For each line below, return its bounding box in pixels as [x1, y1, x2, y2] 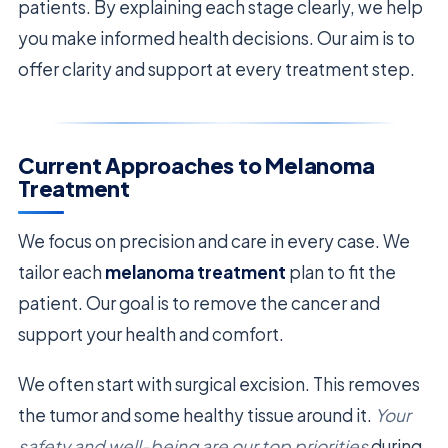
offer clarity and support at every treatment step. [18, 57, 415, 80]
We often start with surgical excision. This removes [18, 372, 420, 395]
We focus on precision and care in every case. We [18, 229, 410, 252]
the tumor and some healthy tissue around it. [18, 403, 375, 426]
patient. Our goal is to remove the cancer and [18, 291, 380, 314]
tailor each [18, 260, 105, 283]
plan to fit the [286, 260, 396, 283]
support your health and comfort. [18, 322, 284, 345]
